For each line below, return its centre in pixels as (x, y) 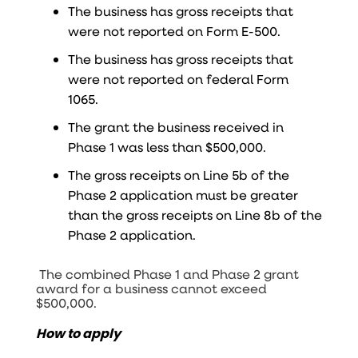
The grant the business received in (175, 126)
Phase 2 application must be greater (183, 194)
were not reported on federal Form (178, 78)
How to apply (78, 333)
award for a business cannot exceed (151, 288)
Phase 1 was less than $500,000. (167, 146)
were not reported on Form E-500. (174, 30)
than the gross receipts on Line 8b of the (195, 214)
